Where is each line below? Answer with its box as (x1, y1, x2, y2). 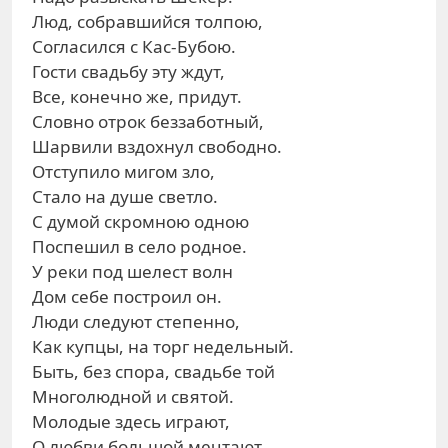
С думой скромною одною (32, 210, 249, 233)
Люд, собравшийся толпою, (32, 10, 263, 33)
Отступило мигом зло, (32, 160, 215, 183)
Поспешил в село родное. (32, 235, 247, 258)
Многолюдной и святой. (32, 385, 234, 408)
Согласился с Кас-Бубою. (32, 35, 236, 58)
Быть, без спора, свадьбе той (32, 360, 275, 383)
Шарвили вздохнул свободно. (32, 135, 282, 158)
